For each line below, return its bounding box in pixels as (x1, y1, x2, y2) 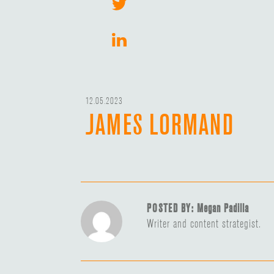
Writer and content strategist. (147, 216, 261, 231)
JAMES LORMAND (86, 107, 234, 141)
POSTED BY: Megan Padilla (147, 201, 249, 215)
